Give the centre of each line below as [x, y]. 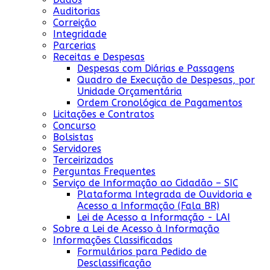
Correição [75, 22]
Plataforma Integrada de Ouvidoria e [165, 194]
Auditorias [77, 11]
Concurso [74, 125]
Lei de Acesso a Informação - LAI [154, 217]
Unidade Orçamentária [130, 91]
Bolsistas [73, 137]
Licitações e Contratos [104, 114]
